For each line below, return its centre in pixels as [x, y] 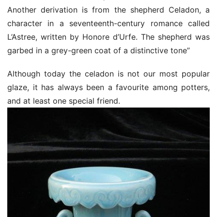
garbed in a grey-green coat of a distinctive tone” [99, 50]
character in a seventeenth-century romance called [108, 23]
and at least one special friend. [64, 101]
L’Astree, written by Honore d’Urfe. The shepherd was [108, 37]
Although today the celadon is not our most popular [108, 74]
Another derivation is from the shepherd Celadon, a [108, 10]
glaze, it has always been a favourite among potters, [108, 87]
